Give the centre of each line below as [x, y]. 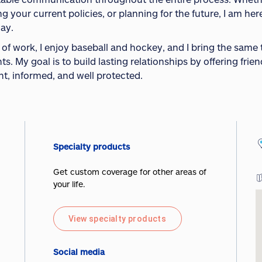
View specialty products [118, 219]
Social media [79, 252]
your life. [69, 184]
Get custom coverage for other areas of [130, 172]
